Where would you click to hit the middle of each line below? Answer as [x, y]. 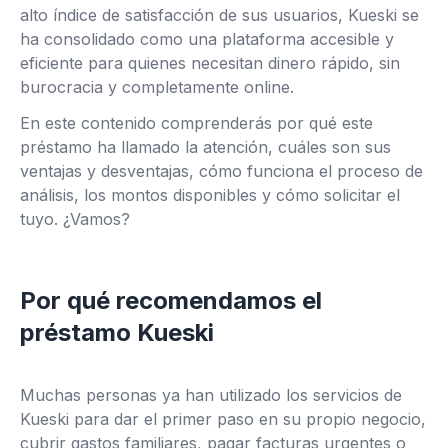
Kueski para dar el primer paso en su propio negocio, [223, 419]
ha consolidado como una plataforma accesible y [207, 39]
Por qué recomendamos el [171, 300]
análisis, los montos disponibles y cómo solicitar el [210, 195]
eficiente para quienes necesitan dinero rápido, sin [210, 63]
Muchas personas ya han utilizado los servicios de [211, 395]
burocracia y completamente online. [157, 87]
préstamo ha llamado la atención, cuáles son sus [205, 147]
